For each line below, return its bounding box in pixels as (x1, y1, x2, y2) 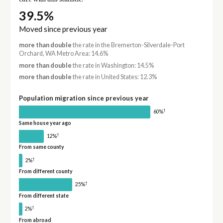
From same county (18, 144, 64, 150)
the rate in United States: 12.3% (71, 73, 157, 81)
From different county (18, 168, 73, 175)
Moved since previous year (18, 24, 108, 34)
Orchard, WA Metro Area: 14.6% (18, 50, 108, 58)
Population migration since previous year (18, 94, 149, 102)
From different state (18, 192, 69, 199)
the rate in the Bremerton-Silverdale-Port (71, 41, 185, 49)
